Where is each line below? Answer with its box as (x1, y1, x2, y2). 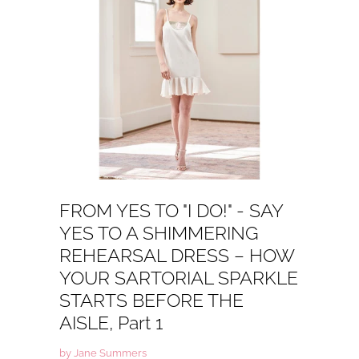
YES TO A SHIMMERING (59, 223, 258, 244)
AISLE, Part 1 (59, 313, 163, 334)
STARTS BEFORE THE (59, 290, 244, 312)
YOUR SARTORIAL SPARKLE (59, 268, 298, 289)
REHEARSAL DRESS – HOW (59, 245, 294, 267)
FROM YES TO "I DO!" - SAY (59, 200, 283, 222)
